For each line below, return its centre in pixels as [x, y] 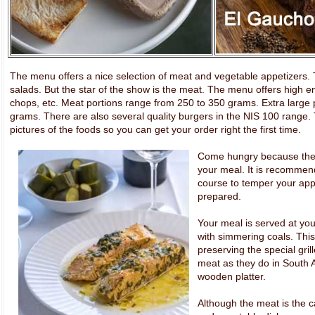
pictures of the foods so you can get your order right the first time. [155, 129]
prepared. [219, 196]
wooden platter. [231, 276]
